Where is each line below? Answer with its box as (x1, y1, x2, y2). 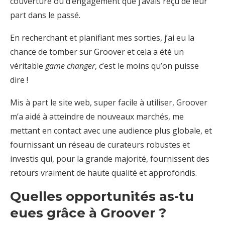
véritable (10, 60, 45, 71)
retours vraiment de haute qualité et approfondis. (10, 167, 197, 178)
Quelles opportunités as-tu (10, 188, 194, 204)
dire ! (10, 74, 28, 85)
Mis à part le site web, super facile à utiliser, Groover (10, 96, 207, 108)
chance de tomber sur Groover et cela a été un (10, 46, 184, 57)
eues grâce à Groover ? (10, 204, 166, 221)
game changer (45, 60, 95, 71)
